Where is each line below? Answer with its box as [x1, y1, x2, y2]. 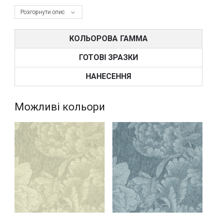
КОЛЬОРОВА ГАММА [69, 34, 148, 44]
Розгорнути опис [20, 9, 65, 16]
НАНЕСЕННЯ [85, 72, 132, 81]
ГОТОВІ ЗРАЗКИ [78, 53, 139, 62]
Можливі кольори [15, 101, 105, 113]
